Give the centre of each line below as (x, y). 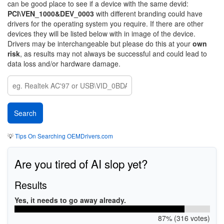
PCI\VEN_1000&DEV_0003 (51, 13)
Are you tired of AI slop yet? (81, 163)
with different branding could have (148, 13)
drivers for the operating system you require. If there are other (105, 23)
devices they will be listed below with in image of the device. (101, 33)
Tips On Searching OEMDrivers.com (63, 136)
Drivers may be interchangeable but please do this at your (100, 43)
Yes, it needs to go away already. (70, 200)
